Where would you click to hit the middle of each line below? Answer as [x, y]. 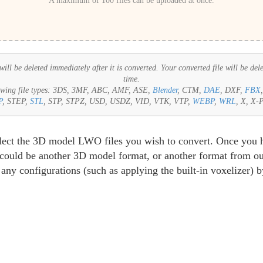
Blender [165, 90]
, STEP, [16, 101]
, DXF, [232, 90]
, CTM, [190, 90]
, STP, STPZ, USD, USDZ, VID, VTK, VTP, [118, 101]
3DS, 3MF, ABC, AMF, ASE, [103, 90]
